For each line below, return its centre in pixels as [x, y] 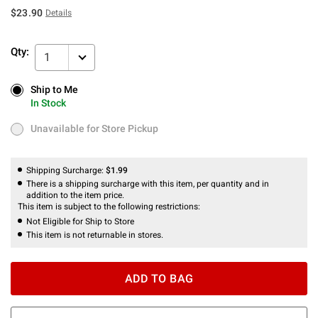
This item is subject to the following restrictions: [110, 206]
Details [59, 12]
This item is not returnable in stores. [95, 235]
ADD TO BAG [159, 278]
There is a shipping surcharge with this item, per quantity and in [148, 183]
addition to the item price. [75, 195]
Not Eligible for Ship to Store [80, 221]
